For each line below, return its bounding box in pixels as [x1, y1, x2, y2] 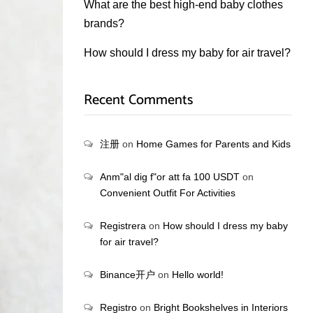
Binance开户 [99, 269, 155, 280]
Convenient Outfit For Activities [99, 187, 235, 198]
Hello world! [171, 269, 224, 280]
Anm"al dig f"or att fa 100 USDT [99, 171, 240, 182]
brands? [83, 17, 124, 29]
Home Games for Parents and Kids [136, 138, 291, 150]
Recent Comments [83, 89, 193, 112]
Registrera [99, 220, 146, 231]
